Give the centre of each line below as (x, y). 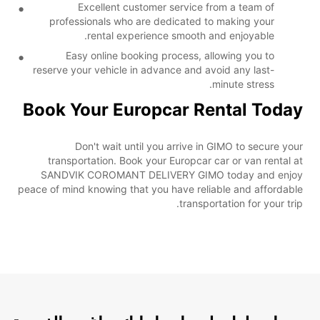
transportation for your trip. (241, 203)
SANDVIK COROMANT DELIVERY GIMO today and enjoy (172, 174)
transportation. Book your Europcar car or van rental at (175, 160)
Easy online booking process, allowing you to (170, 55)
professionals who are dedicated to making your (162, 21)
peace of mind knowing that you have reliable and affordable (160, 189)
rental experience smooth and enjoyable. (181, 35)
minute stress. (243, 84)
